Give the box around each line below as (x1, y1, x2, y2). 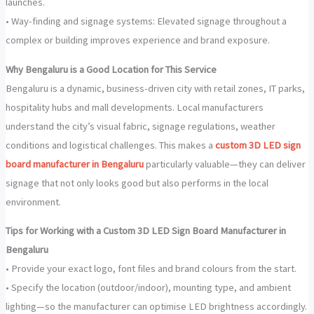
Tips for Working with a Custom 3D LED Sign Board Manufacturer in (5, 224, 286, 238)
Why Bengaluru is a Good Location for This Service (5, 62, 217, 76)
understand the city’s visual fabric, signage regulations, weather (5, 119, 275, 132)
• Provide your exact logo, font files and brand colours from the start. (5, 262, 296, 275)
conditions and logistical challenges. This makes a (5, 138, 213, 151)
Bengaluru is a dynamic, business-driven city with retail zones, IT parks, (5, 81, 305, 95)
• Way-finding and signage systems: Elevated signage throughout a (5, 15, 287, 28)
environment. (5, 195, 61, 208)
